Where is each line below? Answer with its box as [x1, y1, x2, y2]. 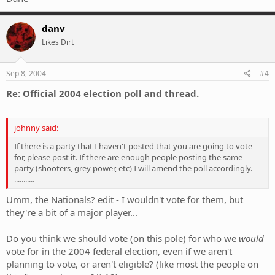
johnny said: [14, 122, 58, 133]
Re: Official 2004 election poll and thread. [6, 87, 199, 100]
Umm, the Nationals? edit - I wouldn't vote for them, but [6, 193, 243, 206]
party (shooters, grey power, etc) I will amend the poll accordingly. [14, 162, 252, 174]
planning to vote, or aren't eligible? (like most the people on [6, 258, 258, 271]
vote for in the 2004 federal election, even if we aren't [6, 245, 232, 258]
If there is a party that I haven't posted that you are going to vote [14, 140, 252, 152]
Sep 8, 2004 [6, 68, 46, 79]
